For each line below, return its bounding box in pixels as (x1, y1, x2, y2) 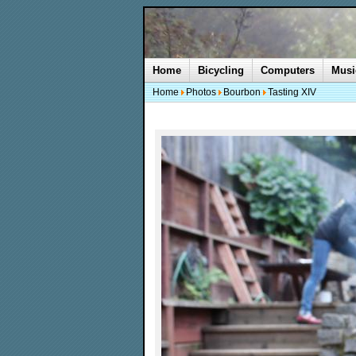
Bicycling (198, 64, 244, 76)
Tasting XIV (268, 87, 316, 98)
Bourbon (223, 87, 261, 98)
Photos (186, 87, 216, 98)
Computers (261, 64, 315, 76)
